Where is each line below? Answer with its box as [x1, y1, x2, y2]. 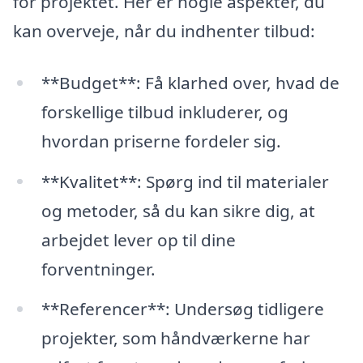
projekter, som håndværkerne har [41, 327, 310, 350]
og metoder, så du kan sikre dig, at [41, 199, 315, 222]
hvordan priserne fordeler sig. [41, 129, 281, 152]
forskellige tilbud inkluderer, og [41, 100, 288, 123]
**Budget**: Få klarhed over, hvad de [41, 70, 340, 94]
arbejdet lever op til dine [41, 228, 236, 251]
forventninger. [41, 257, 156, 280]
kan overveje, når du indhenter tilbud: [13, 19, 315, 42]
